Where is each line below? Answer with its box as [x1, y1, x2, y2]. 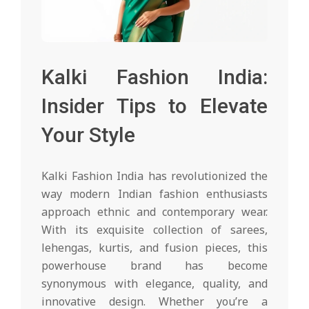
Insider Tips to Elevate [41, 93, 268, 118]
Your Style [41, 122, 135, 147]
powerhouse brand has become [41, 257, 268, 273]
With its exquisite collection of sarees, [41, 221, 268, 237]
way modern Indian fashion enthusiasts [41, 186, 268, 201]
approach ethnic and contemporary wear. [41, 203, 268, 219]
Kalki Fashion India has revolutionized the [41, 168, 268, 183]
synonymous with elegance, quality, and [41, 275, 268, 291]
